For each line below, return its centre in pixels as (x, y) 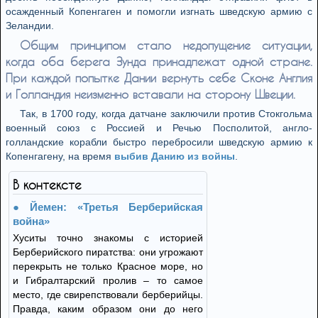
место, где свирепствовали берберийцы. (108, 295)
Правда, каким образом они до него (108, 309)
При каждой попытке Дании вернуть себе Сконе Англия (159, 78)
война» (31, 221)
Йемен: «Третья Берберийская (117, 207)
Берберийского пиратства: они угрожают (108, 252)
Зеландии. (30, 26)
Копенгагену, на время (60, 156)
